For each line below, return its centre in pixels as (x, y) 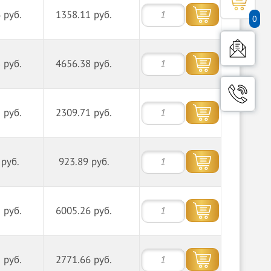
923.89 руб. (84, 162)
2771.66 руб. (84, 260)
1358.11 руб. (84, 15)
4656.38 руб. (84, 64)
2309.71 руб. (84, 113)
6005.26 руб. (84, 211)
